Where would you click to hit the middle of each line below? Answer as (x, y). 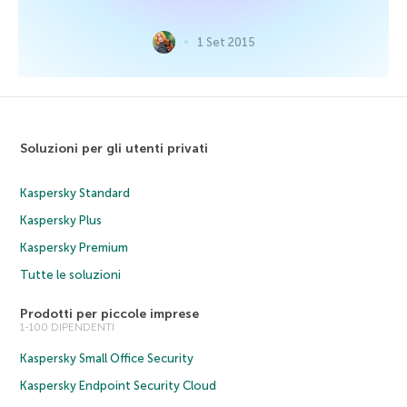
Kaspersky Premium (74, 247)
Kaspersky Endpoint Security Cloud (119, 385)
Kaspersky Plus (61, 220)
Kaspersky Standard (75, 193)
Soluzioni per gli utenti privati (114, 148)
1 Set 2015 (226, 42)
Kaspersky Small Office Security (107, 358)
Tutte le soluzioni (71, 274)
